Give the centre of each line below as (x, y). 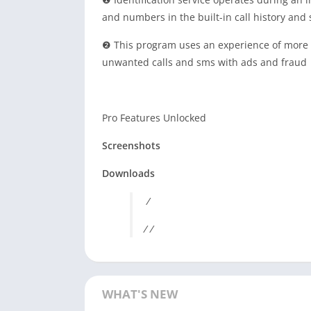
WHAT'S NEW (140, 294)
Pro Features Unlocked (154, 118)
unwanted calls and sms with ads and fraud (204, 62)
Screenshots (131, 145)
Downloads (128, 173)
